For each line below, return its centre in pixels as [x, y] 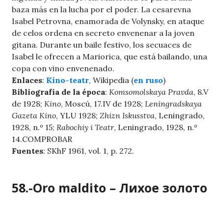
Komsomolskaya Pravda [151, 92]
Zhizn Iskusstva [127, 116]
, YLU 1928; [78, 116]
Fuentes [27, 151]
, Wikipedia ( [111, 80]
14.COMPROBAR [42, 139]
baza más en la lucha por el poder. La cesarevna [101, 10]
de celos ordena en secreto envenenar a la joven [103, 33]
